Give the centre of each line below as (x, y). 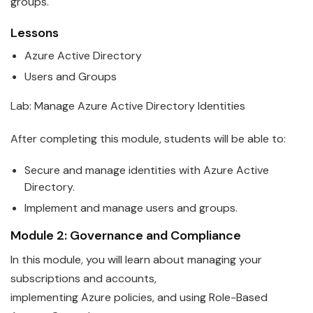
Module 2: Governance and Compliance (126, 236)
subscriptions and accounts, (83, 279)
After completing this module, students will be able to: (148, 138)
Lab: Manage (44, 105)
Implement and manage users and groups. (131, 208)
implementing (46, 298)
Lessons (35, 32)
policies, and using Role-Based (189, 298)
